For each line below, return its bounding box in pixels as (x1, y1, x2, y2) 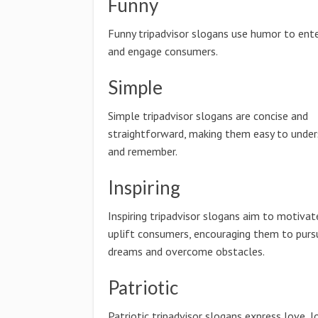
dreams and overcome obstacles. (108, 244, 265, 258)
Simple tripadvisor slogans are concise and (108, 109, 308, 123)
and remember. (108, 144, 177, 158)
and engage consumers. (108, 44, 218, 58)
